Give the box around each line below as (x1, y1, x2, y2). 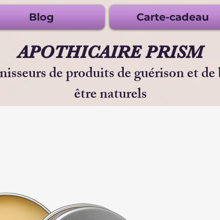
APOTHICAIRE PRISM (18, 42, 203, 62)
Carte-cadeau (137, 11, 209, 23)
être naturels (74, 83, 147, 108)
